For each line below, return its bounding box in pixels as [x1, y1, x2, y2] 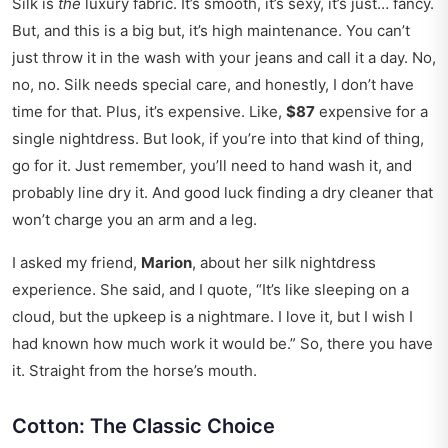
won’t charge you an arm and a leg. [12, 210, 257, 230]
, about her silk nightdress [192, 253, 376, 273]
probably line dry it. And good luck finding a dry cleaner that [12, 183, 433, 203]
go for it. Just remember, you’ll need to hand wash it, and [12, 156, 412, 176]
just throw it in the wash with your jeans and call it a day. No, [12, 48, 436, 68]
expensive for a [315, 102, 428, 122]
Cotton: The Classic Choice [12, 414, 275, 439]
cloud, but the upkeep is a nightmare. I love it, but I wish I [12, 307, 413, 327]
